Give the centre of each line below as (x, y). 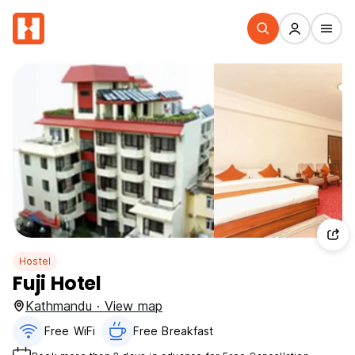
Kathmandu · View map (94, 306)
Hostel (35, 261)
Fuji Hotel (57, 283)
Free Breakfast (173, 331)
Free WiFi (70, 331)
